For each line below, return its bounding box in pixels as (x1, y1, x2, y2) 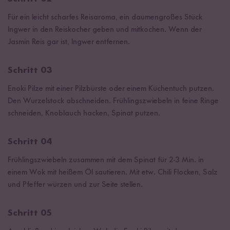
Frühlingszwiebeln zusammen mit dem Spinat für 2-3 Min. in (8, 156, 204, 164)
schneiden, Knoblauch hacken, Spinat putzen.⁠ (8, 109, 160, 118)
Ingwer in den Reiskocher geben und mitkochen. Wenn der (8, 25, 202, 34)
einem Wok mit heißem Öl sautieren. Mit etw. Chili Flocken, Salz (8, 168, 218, 177)
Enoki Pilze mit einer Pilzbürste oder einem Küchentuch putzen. (8, 84, 214, 93)
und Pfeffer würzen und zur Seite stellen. (8, 180, 143, 189)
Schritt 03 (8, 65, 52, 75)
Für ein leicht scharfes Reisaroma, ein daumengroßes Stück (8, 13, 202, 22)
